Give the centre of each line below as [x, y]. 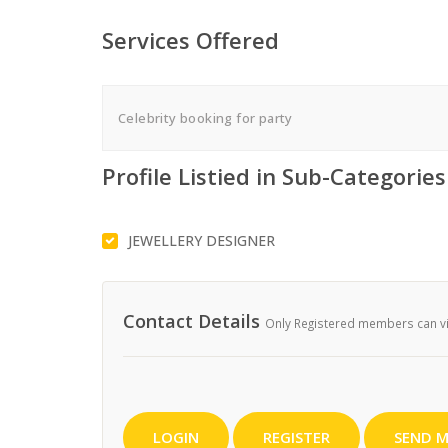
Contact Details [194, 320]
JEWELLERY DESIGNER [201, 240]
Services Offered [190, 39]
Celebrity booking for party [205, 117]
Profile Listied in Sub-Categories [274, 175]
